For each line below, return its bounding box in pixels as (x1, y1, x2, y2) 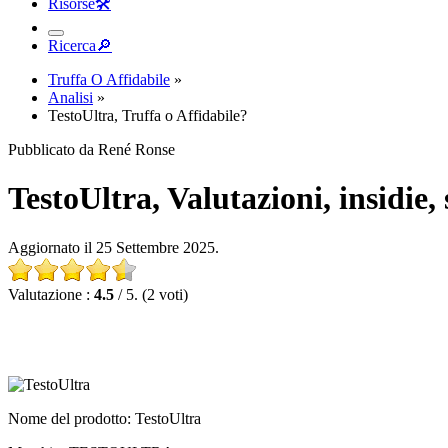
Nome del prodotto (8, 409, 127, 427)
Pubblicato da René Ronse (8, 141, 175, 158)
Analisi (48, 89, 93, 106)
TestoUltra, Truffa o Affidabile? (48, 107, 247, 124)
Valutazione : (8, 285, 94, 303)
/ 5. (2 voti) (114, 285, 188, 303)
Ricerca (48, 37, 96, 54)
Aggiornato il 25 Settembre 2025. (8, 238, 219, 256)
